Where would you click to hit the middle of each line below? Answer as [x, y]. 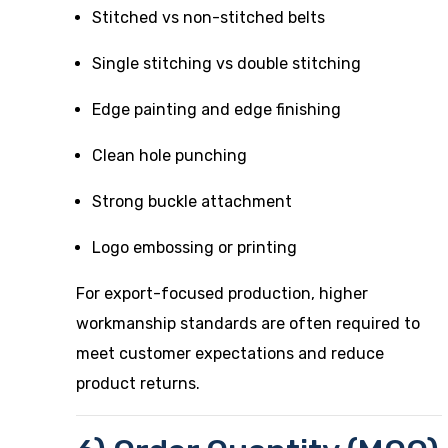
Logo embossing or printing [194, 247]
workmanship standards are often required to [248, 323]
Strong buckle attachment [192, 201]
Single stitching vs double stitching [226, 63]
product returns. [138, 383]
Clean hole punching [169, 155]
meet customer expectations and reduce [230, 353]
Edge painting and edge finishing [216, 109]
